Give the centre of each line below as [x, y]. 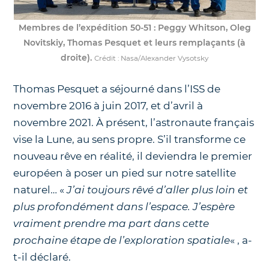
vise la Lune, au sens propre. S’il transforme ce [130, 139]
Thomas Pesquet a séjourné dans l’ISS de [117, 89]
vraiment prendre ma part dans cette [111, 223]
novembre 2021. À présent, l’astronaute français [134, 122]
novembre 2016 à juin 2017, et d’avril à [108, 105]
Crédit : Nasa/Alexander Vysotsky [151, 58]
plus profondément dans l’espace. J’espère [124, 206]
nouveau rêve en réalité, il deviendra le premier [133, 156]
